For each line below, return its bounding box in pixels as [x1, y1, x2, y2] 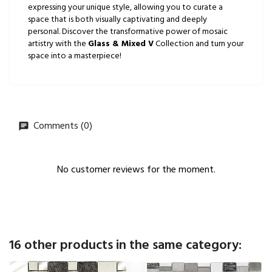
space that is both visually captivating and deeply [28, 12, 207, 27]
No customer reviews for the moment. [56, 161, 216, 178]
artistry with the [28, 36, 88, 51]
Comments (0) [31, 118, 92, 134]
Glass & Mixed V [88, 36, 154, 51]
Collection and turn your [154, 36, 243, 51]
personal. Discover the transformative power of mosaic [28, 24, 228, 39]
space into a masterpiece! [28, 49, 121, 63]
